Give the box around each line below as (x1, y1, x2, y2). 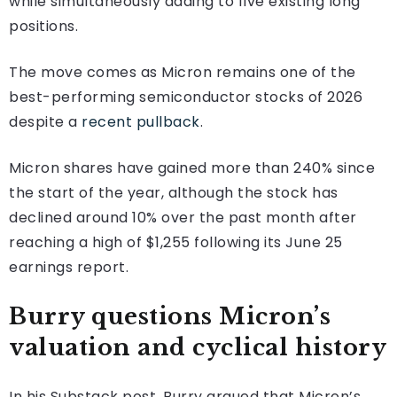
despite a (9, 111, 82, 132)
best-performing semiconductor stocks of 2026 (9, 86, 362, 107)
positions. (9, 15, 78, 36)
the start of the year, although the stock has (9, 182, 339, 203)
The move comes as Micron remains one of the (9, 61, 356, 82)
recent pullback (82, 111, 200, 132)
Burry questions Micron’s (9, 301, 331, 331)
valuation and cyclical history (9, 332, 386, 362)
